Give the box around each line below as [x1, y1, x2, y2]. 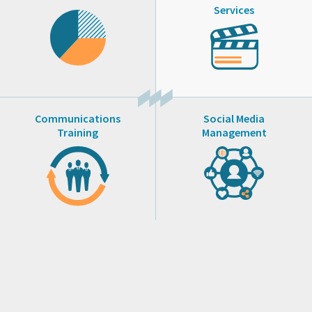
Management [201, 125, 267, 139]
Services [214, 2, 254, 17]
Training [57, 125, 98, 139]
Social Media [203, 111, 265, 125]
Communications [35, 111, 120, 125]
